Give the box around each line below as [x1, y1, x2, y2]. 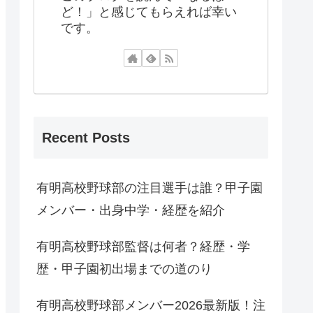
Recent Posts [42, 130, 130, 146]
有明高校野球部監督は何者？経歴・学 [36, 240, 250, 254]
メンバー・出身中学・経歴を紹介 [36, 203, 225, 218]
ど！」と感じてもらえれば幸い [61, 4, 237, 19]
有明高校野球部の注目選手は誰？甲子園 [36, 181, 263, 196]
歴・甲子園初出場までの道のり [36, 262, 212, 277]
